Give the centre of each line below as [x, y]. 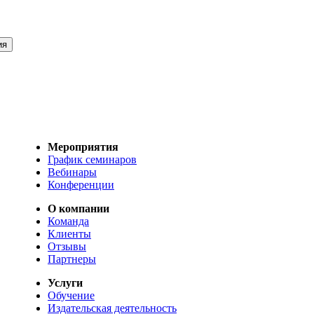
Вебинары [72, 172]
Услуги [65, 283]
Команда [68, 221]
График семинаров [92, 160]
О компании [78, 209]
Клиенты [69, 234]
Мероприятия [83, 147]
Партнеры [72, 259]
